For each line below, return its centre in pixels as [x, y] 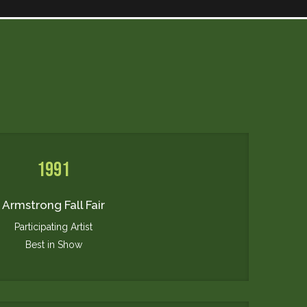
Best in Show [53, 245]
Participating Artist [54, 227]
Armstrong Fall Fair [54, 205]
